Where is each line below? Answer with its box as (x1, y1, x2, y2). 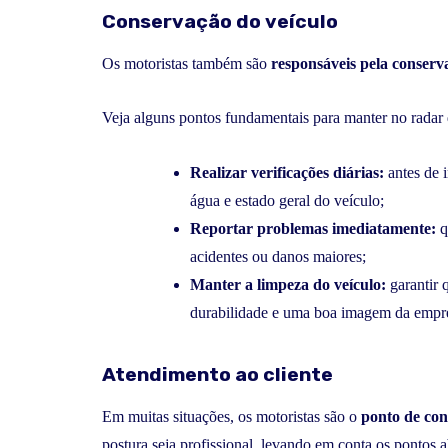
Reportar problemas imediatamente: (190, 219, 436, 237)
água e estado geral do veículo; (190, 191, 384, 209)
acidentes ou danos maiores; (190, 247, 366, 265)
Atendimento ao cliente (102, 362, 333, 386)
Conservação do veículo (102, 9, 338, 33)
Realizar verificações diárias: (190, 163, 384, 181)
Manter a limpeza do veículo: (190, 275, 386, 293)
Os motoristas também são (102, 54, 271, 72)
